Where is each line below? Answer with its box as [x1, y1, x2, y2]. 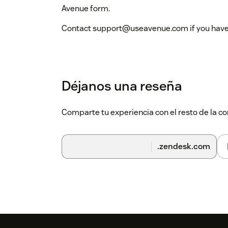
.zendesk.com [157, 141, 210, 152]
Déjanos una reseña [62, 77, 182, 95]
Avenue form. [62, 3, 110, 14]
